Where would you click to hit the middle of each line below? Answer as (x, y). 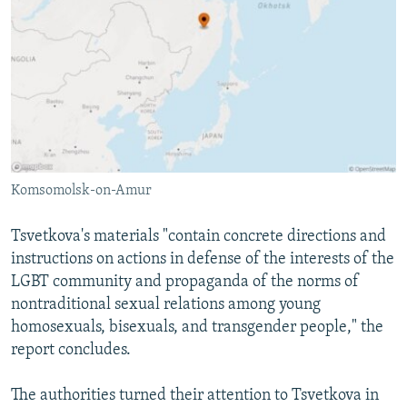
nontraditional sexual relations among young (166, 304)
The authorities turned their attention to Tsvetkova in (195, 395)
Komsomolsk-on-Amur (81, 190)
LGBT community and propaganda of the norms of (185, 282)
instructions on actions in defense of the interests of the (203, 259)
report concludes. (71, 350)
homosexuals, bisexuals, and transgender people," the (197, 327)
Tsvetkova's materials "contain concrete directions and (199, 236)
